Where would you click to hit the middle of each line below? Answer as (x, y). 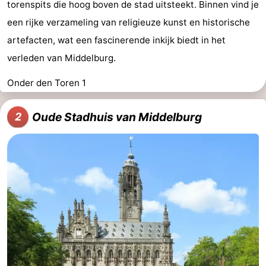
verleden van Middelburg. (61, 58)
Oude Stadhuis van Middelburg (117, 117)
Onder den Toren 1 (47, 83)
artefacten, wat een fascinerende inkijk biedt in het (116, 40)
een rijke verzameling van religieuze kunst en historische (129, 22)
